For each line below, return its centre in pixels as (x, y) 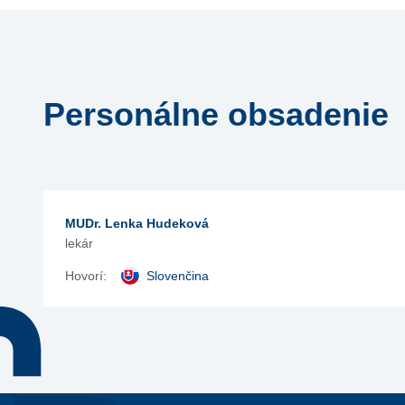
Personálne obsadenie (216, 114)
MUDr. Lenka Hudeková (137, 223)
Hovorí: (86, 276)
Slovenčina (178, 276)
